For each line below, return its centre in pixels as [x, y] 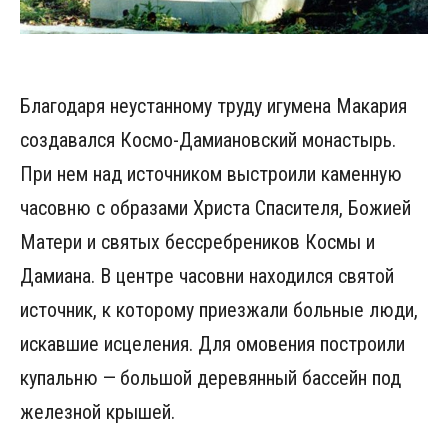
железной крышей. [97, 412]
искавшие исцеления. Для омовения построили [212, 344]
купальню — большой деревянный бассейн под [210, 378]
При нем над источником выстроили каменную [211, 174]
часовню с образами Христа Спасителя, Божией [215, 208]
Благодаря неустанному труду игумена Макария [213, 106]
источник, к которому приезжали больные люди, [219, 310]
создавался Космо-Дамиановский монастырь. [208, 140]
